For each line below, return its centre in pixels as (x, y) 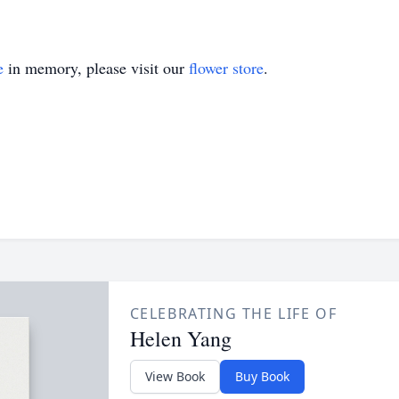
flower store (226, 68)
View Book (175, 376)
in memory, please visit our (96, 68)
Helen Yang (180, 338)
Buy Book (262, 376)
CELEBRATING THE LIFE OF (233, 313)
